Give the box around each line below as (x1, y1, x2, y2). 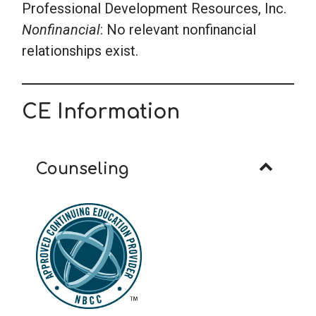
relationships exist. (22, 42, 138, 59)
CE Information (22, 100, 180, 123)
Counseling (36, 159, 129, 178)
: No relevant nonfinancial (100, 20, 256, 38)
